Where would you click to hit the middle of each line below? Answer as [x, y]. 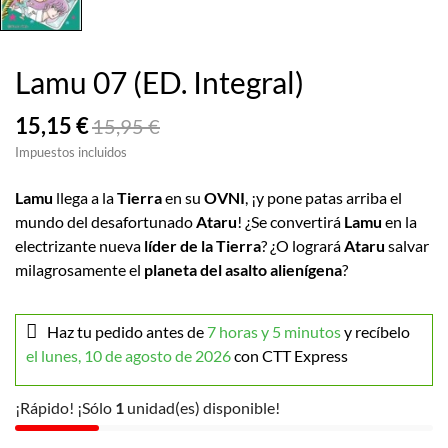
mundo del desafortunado [105, 222]
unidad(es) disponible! [202, 408]
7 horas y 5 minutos [274, 332]
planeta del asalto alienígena [243, 270]
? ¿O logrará [302, 246]
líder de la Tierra [202, 246]
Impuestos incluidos [71, 152]
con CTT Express [291, 356]
